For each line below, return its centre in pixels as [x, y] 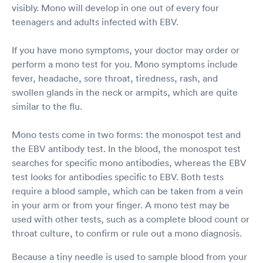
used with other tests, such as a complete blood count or [131, 219]
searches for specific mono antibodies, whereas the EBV [129, 163]
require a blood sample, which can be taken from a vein [127, 191]
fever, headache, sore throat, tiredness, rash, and [115, 78]
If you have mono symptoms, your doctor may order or [126, 50]
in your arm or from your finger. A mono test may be [121, 205]
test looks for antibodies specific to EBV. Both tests [118, 177]
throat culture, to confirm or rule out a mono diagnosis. [127, 233]
